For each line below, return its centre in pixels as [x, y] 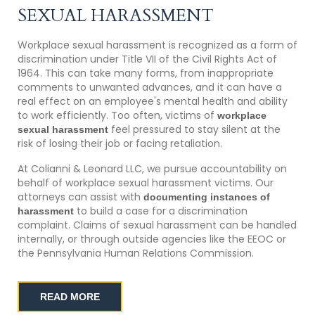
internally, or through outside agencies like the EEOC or [152, 239]
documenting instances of [206, 197]
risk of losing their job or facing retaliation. [120, 144]
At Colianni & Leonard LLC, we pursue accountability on [152, 169]
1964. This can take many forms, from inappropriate [145, 73]
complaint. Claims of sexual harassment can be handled [157, 225]
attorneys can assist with [80, 197]
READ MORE [70, 297]
